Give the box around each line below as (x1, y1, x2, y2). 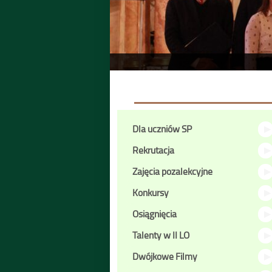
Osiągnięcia (132, 207, 177, 220)
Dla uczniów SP (132, 122, 192, 135)
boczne (117, 126, 151, 142)
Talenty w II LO (132, 228, 189, 242)
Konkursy (132, 186, 169, 199)
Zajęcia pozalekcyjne (132, 165, 212, 178)
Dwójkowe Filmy (132, 250, 197, 263)
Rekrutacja (132, 143, 174, 157)
